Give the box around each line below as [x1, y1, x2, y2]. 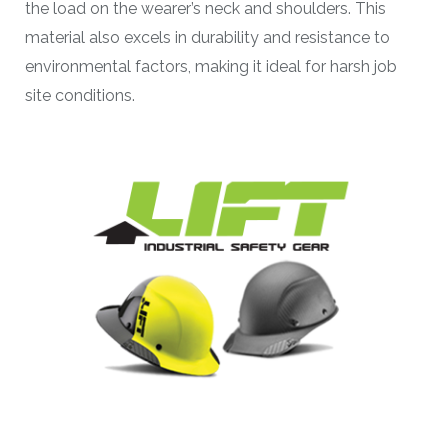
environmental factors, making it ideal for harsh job [25, 56, 397, 76]
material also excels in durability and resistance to [25, 27, 390, 47]
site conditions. [25, 85, 135, 105]
